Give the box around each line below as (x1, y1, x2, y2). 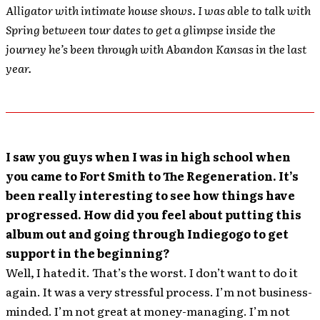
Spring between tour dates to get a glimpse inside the (6, 21, 276, 38)
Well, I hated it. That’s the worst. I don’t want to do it (6, 264, 298, 281)
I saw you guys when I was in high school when (6, 148, 291, 165)
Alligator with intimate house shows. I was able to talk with (6, 1, 311, 19)
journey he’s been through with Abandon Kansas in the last (6, 40, 306, 57)
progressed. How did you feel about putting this (6, 206, 301, 223)
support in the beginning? (6, 244, 170, 261)
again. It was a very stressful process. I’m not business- (6, 283, 312, 300)
